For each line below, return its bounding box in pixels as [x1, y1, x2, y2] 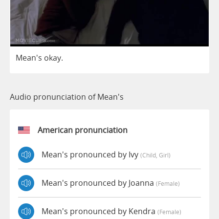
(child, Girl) [140, 151, 171, 159]
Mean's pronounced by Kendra [42, 206, 157, 217]
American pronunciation [38, 124, 128, 135]
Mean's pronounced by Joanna [42, 177, 156, 189]
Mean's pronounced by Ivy [42, 149, 140, 160]
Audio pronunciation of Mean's [10, 91, 124, 102]
